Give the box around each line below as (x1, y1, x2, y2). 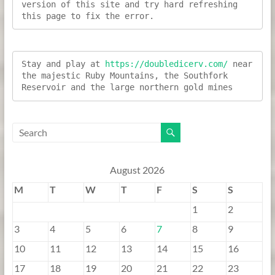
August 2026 (110, 163, 165, 176)
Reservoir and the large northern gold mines (21, 82, 233, 93)
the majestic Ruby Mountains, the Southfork (21, 71, 228, 81)
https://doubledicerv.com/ (104, 59, 228, 69)
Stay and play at (21, 59, 105, 69)
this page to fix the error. (21, 10, 154, 21)
